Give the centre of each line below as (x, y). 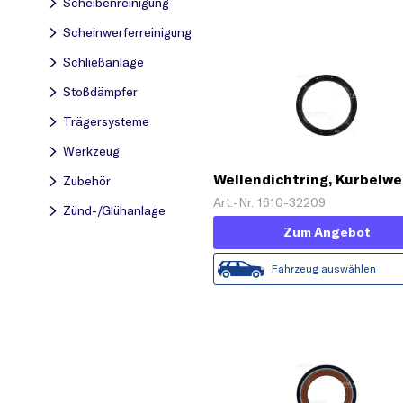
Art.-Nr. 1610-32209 (269, 203)
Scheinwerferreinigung (127, 32)
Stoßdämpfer (100, 92)
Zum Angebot (327, 233)
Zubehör (87, 181)
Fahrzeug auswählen (324, 269)
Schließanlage (103, 62)
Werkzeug (91, 151)
